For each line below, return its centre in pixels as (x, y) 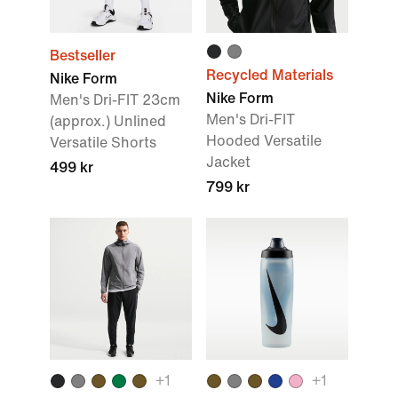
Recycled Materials (270, 75)
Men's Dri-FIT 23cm (115, 100)
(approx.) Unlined (108, 121)
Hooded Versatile (264, 141)
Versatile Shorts (103, 143)
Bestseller (83, 56)
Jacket (228, 162)
